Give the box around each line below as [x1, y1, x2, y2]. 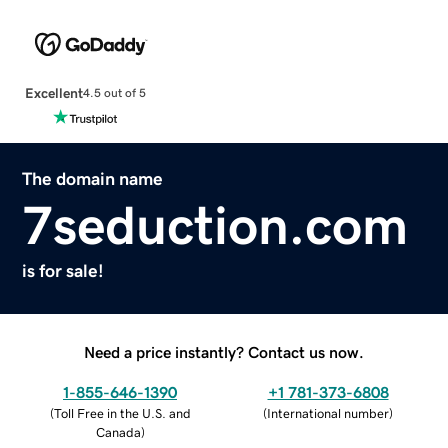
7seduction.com [22, 197, 409, 252]
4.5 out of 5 [82, 87, 146, 100]
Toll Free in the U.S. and [53, 406, 191, 420]
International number [267, 406, 389, 420]
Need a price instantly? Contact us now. [84, 343, 364, 360]
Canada [95, 425, 141, 439]
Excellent [24, 85, 83, 100]
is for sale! [22, 261, 105, 280]
